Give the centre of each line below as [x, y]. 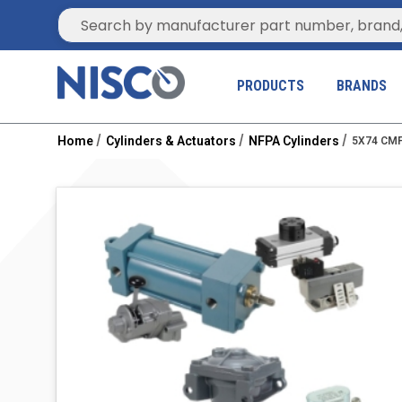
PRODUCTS [271, 85]
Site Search [96, 17]
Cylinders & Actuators [171, 141]
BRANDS [362, 85]
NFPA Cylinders [294, 141]
